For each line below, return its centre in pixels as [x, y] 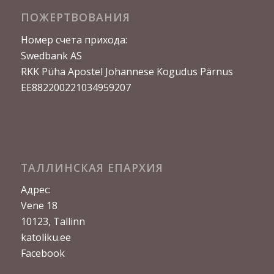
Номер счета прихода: [74, 40]
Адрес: [35, 190]
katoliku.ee [46, 238]
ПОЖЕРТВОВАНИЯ [75, 17]
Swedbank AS [51, 56]
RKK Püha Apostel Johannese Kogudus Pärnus [127, 72]
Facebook [43, 254]
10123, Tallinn [53, 222]
